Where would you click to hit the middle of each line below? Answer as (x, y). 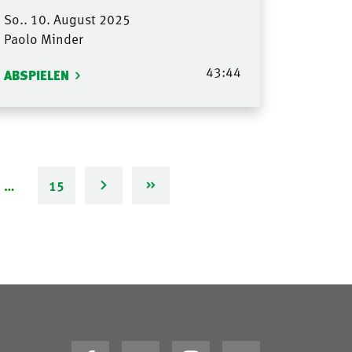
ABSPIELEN (36, 75)
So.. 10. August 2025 (67, 18)
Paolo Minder (43, 38)
